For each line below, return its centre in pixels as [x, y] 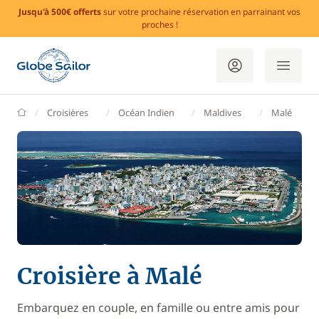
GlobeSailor [50, 112]
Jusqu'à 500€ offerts [60, 12]
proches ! [159, 25]
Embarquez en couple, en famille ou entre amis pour [158, 308]
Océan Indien [146, 113]
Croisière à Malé [110, 276]
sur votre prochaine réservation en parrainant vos [201, 12]
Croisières [68, 113]
